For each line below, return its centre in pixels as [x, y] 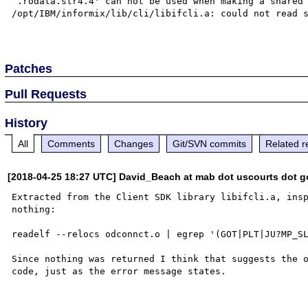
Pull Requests [46, 94]
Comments [71, 143]
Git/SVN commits [210, 143]
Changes [134, 143]
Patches [29, 68]
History [26, 123]
